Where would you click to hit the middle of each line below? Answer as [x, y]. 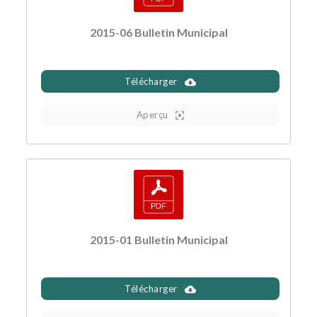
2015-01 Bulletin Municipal [158, 239]
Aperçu [152, 114]
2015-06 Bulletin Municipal [158, 32]
